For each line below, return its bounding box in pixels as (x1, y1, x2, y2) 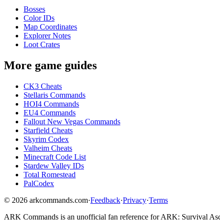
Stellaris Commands (24, 91, 85, 100)
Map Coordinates (24, 23, 77, 31)
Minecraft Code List (24, 153, 86, 162)
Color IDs (24, 14, 55, 23)
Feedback (90, 196, 120, 205)
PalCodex (24, 179, 54, 188)
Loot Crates (24, 40, 60, 49)
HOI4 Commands (24, 100, 79, 109)
